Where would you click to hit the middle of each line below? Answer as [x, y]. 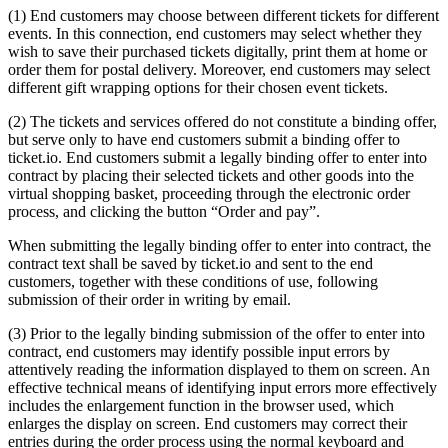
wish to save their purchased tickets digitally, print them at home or [217, 51]
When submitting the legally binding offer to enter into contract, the [219, 245]
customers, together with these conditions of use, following [193, 281]
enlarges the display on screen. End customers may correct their [207, 423]
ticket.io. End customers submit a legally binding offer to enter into [217, 157]
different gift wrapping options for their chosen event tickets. [198, 87]
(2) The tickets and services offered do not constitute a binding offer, [222, 121]
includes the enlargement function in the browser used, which [201, 405]
